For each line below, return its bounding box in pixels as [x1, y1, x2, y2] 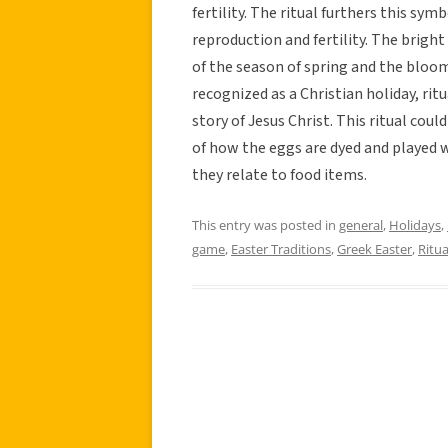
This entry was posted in [192, 215, 339, 234]
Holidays [389, 215, 441, 234]
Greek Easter [337, 239, 412, 258]
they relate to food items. [192, 163, 367, 186]
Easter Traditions [231, 239, 331, 258]
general [339, 215, 383, 234]
